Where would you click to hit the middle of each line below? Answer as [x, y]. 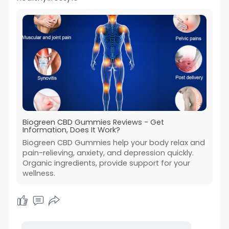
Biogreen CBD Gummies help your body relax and [113, 142]
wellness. [39, 173]
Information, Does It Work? [71, 130]
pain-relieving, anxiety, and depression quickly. [108, 153]
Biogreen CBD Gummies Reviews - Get [93, 122]
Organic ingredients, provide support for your [106, 163]
